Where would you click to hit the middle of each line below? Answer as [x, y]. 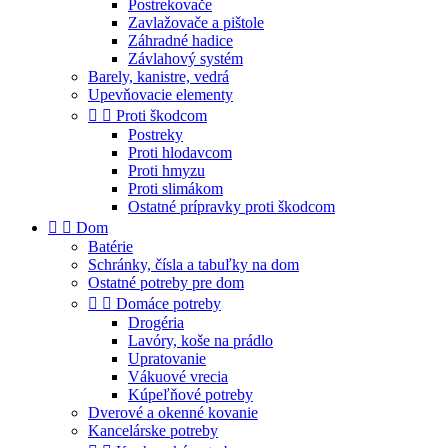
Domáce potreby [168, 303]
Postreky [155, 134]
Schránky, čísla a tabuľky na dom [193, 264]
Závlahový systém [185, 58]
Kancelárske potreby [153, 430]
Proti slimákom [175, 188]
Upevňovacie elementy [160, 94]
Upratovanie [167, 358]
